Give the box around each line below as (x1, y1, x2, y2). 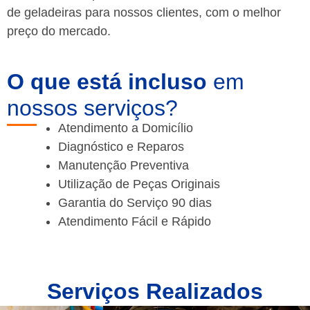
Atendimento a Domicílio (58, 121, 193, 136)
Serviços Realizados (47, 279, 263, 304)
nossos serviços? (7, 95, 178, 121)
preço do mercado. (7, 24, 111, 38)
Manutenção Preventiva (58, 158, 189, 173)
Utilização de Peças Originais (58, 177, 220, 192)
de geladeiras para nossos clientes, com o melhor (7, 5, 281, 19)
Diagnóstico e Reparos (58, 140, 184, 154)
